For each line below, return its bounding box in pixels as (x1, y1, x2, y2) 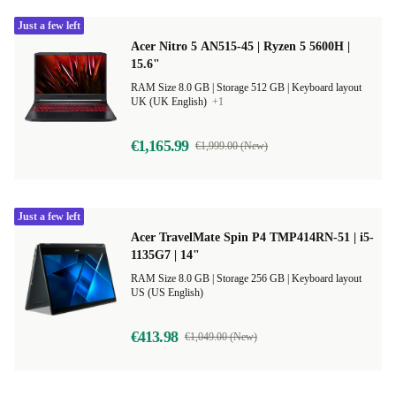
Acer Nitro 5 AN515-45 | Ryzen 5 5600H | (131, 40, 350, 53)
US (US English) (131, 286, 203, 299)
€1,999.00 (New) (194, 140, 268, 152)
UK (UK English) (131, 95, 209, 108)
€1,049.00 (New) (184, 331, 257, 343)
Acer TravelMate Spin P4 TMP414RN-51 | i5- (131, 231, 374, 244)
